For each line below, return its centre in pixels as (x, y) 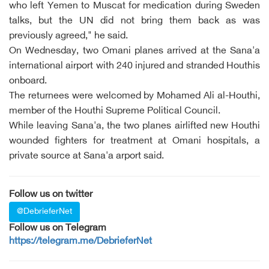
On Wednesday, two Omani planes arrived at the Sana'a (134, 52)
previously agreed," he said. (68, 37)
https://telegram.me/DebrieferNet (80, 242)
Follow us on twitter (51, 195)
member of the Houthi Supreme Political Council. (115, 112)
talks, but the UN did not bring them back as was (134, 22)
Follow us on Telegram (58, 229)
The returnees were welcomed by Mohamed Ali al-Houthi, (134, 97)
